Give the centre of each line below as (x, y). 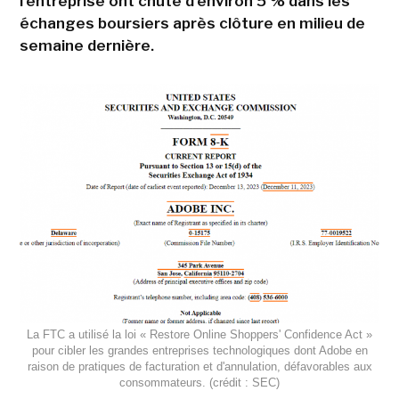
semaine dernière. (86, 45)
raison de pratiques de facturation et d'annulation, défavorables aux (199, 367)
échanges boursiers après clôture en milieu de (192, 23)
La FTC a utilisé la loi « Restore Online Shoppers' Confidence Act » (199, 335)
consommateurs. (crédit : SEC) (199, 383)
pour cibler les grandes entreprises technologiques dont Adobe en (199, 351)
